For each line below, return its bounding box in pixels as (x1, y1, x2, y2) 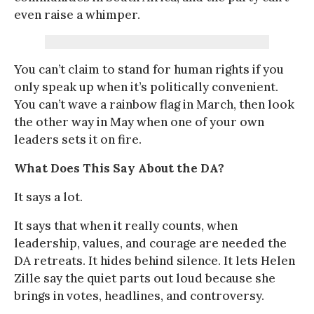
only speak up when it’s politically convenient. (14, 78, 278, 95)
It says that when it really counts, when (14, 217, 238, 233)
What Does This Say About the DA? (14, 160, 224, 176)
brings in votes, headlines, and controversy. (14, 287, 264, 303)
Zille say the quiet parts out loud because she (14, 270, 275, 286)
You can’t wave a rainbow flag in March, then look (14, 96, 294, 112)
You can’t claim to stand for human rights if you (14, 61, 284, 77)
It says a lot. (14, 189, 83, 205)
